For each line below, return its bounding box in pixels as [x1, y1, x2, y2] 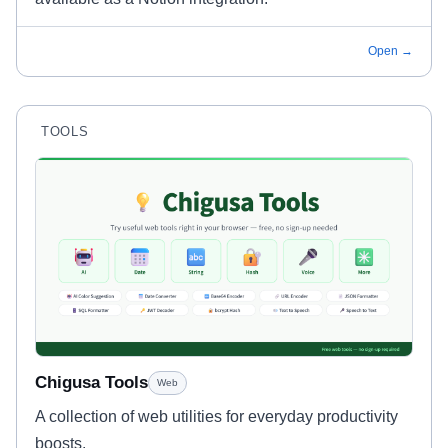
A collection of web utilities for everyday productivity [35, 407, 398, 425]
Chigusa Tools [35, 372, 148, 392]
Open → [368, 43, 413, 58]
